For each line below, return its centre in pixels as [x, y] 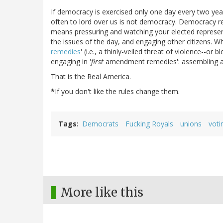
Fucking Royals [149, 124]
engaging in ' [71, 62]
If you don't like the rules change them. [117, 92]
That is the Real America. [91, 77]
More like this [102, 193]
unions [191, 124]
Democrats [100, 124]
